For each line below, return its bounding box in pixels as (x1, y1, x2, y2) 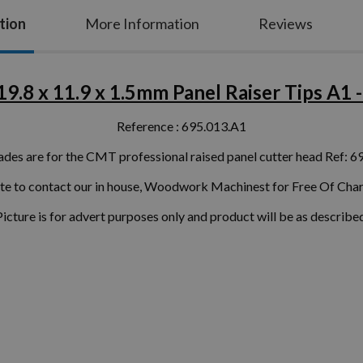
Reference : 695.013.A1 (117, 117, 246, 134)
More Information (85, 14, 199, 32)
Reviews (258, 14, 313, 32)
